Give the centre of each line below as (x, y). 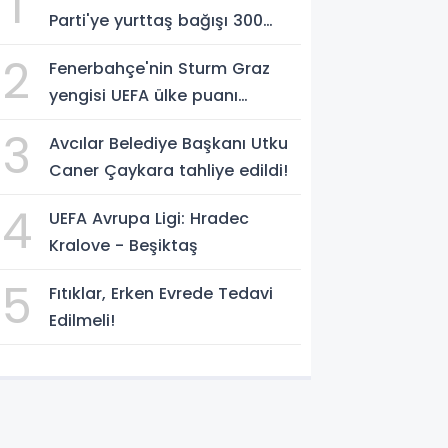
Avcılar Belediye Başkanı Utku (169, 143)
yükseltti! (86, 122)
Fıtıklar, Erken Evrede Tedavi (161, 293)
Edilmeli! (82, 320)
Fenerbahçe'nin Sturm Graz (160, 68)
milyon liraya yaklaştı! (138, 47)
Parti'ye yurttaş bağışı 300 (156, 20)
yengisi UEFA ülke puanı (144, 95)
